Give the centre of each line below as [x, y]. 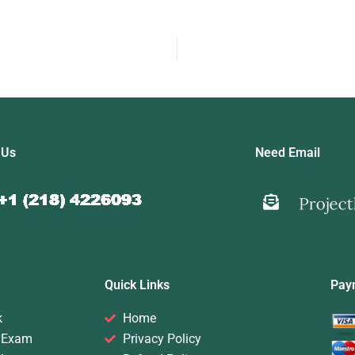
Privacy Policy [162, 339]
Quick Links [137, 285]
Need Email [287, 153]
